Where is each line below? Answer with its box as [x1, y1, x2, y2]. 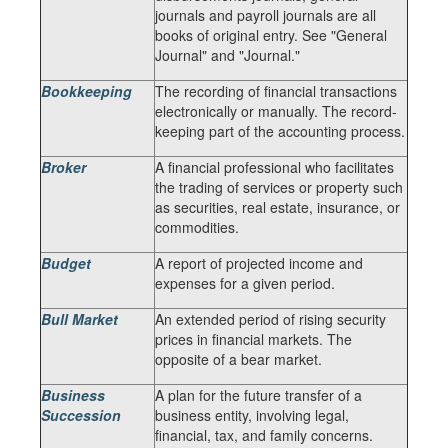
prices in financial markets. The [155, 329, 352, 349]
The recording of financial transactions [155, 81, 397, 101]
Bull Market [41, 309, 118, 329]
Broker [41, 157, 86, 177]
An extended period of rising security [155, 309, 386, 329]
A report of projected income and [155, 253, 363, 273]
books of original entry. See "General [155, 25, 387, 45]
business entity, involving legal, [155, 405, 349, 425]
